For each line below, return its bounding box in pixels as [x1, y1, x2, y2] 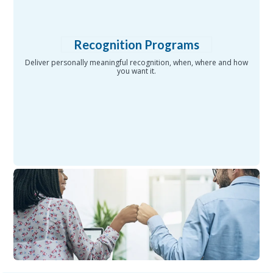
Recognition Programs [74, 37, 199, 52]
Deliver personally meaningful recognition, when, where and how [25, 57, 248, 68]
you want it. [117, 66, 156, 77]
